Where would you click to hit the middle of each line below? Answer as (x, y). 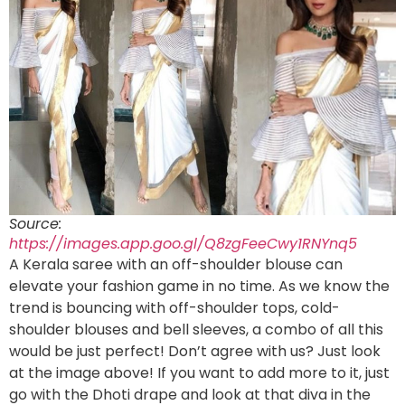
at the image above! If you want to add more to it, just (199, 373)
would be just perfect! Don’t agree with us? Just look (195, 352)
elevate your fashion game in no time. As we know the (199, 287)
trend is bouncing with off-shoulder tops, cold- (174, 308)
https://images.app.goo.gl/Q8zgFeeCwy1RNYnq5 (183, 244)
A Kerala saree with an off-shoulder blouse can (176, 265)
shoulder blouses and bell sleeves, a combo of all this (196, 330)
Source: (35, 224)
